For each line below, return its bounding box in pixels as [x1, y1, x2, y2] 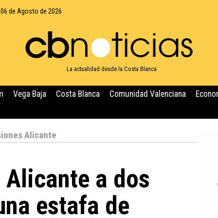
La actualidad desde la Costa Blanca [66, 65, 157, 73]
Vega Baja [13, 89, 46, 99]
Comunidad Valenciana [109, 89, 186, 99]
